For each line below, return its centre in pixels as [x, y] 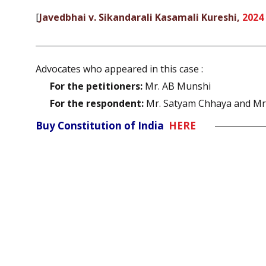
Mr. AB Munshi [177, 86]
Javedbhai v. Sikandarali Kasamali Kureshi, [141, 17]
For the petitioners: [96, 86]
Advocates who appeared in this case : [119, 69]
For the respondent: [97, 104]
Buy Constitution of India [102, 126]
